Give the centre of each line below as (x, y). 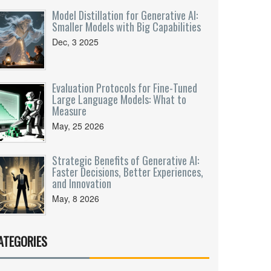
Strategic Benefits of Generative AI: (126, 160)
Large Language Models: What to (119, 99)
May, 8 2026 (76, 198)
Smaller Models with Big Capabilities (126, 27)
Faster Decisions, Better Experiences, (128, 172)
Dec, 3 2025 (75, 42)
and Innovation (82, 183)
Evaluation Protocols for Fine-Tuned (125, 88)
